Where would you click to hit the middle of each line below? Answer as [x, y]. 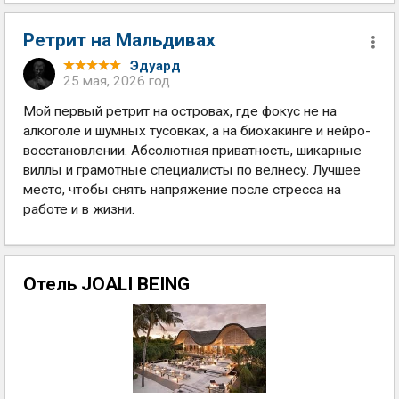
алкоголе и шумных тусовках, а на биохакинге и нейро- [197, 131]
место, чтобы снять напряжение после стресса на [182, 190]
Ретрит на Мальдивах [119, 40]
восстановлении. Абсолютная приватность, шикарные [192, 151]
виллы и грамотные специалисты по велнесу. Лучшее [192, 170]
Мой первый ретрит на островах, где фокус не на [180, 111]
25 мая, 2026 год [117, 81]
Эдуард [155, 66]
